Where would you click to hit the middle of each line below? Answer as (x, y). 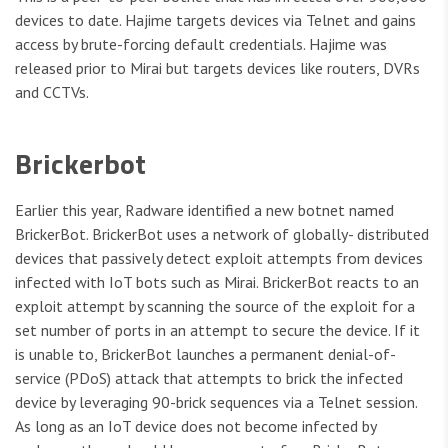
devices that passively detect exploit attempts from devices (219, 258)
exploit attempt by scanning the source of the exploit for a (215, 306)
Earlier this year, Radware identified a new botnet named (204, 210)
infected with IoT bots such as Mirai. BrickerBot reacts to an (217, 282)
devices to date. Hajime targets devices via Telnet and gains (215, 20)
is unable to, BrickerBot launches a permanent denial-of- (205, 354)
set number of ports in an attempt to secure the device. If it (217, 330)
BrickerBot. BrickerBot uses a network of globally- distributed (222, 234)
